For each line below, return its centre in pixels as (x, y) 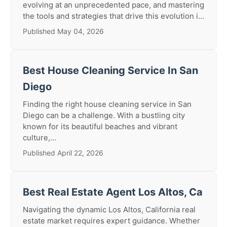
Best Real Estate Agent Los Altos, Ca (113, 192)
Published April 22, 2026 (63, 153)
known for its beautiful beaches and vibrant (100, 126)
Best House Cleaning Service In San (110, 70)
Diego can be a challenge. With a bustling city (104, 115)
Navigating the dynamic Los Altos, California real (109, 210)
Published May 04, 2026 (63, 31)
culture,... (40, 138)
